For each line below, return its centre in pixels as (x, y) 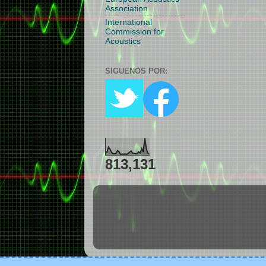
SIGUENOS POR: (136, 71)
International (129, 23)
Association (126, 8)
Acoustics (123, 42)
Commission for (134, 32)
